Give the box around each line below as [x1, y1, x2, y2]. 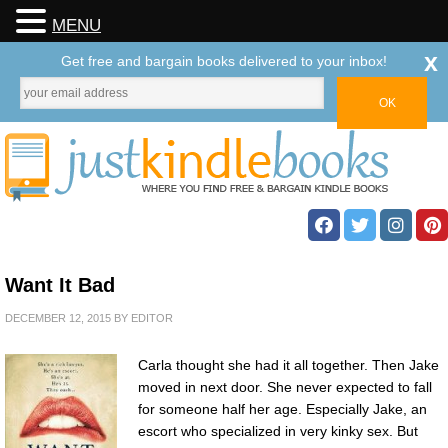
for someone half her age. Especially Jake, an [138, 401, 427, 417]
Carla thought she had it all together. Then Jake [138, 357, 439, 373]
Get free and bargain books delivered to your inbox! [61, 53, 387, 69]
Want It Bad [5, 274, 115, 296]
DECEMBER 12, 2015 [5, 312, 111, 324]
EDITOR [131, 312, 173, 324]
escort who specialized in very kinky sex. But [138, 423, 418, 439]
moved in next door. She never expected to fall [138, 379, 432, 395]
